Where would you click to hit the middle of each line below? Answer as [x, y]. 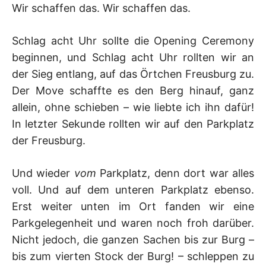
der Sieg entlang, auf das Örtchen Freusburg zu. [133, 74]
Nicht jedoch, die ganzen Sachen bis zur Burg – [133, 239]
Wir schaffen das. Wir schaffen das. [101, 8]
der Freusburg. [49, 140]
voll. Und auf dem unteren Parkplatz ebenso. [133, 189]
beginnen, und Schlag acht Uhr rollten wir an [133, 57]
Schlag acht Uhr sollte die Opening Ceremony [133, 40]
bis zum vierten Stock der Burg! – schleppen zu [133, 256]
